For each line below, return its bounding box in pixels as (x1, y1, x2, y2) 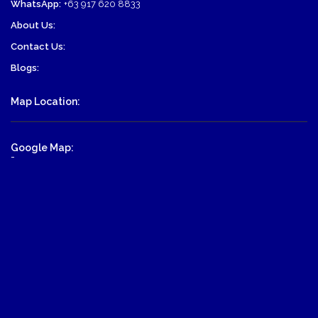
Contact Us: (11, 41, 65, 53)
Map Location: (11, 96, 80, 108)
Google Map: (11, 142, 74, 154)
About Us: (11, 20, 55, 31)
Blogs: (11, 62, 39, 74)
